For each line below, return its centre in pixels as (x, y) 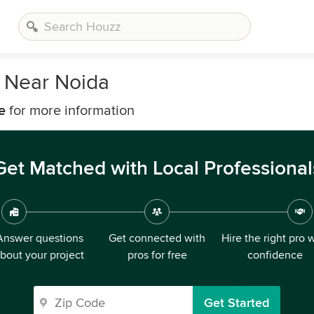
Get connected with (157, 238)
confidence (275, 255)
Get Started (237, 303)
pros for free (157, 255)
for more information (70, 111)
